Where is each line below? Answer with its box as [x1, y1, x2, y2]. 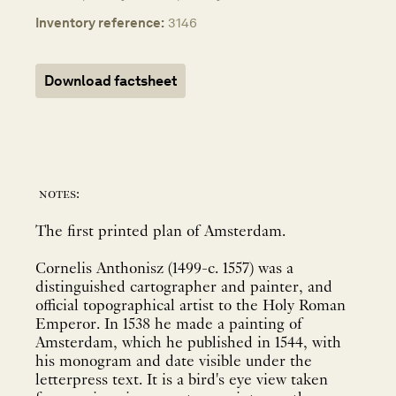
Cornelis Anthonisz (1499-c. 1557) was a [35, 261, 293, 278]
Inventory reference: [35, 13, 164, 31]
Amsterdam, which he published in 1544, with [35, 335, 341, 353]
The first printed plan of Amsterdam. [35, 224, 290, 241]
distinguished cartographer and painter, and [35, 279, 332, 297]
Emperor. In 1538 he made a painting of [35, 316, 302, 334]
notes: [39, 186, 80, 202]
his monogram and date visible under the [35, 354, 312, 371]
